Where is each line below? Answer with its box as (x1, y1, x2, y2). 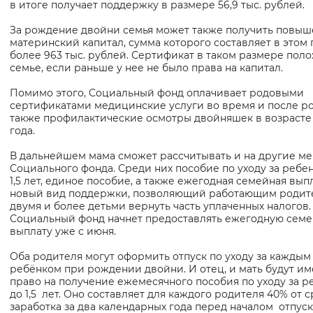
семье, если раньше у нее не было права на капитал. (10, 61, 283, 75)
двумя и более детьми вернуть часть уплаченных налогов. (10, 200, 311, 213)
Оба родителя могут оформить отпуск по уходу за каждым (10, 250, 311, 263)
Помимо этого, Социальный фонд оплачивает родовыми (10, 87, 304, 100)
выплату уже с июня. (10, 225, 116, 238)
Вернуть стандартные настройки (95, 10, 268, 24)
